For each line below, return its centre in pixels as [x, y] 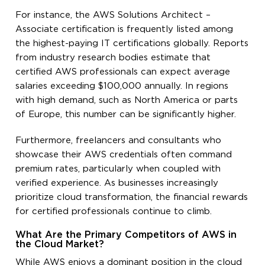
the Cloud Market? [60, 244]
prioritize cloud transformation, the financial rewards [132, 197]
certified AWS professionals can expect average [123, 72]
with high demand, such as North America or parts [127, 100]
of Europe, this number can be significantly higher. [126, 114]
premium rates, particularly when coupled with [118, 169]
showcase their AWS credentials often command [124, 154]
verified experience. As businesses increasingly [117, 183]
